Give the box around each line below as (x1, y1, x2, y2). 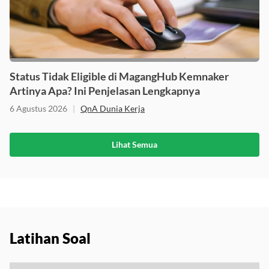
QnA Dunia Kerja (80, 103, 145, 113)
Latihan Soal (10, 229, 91, 247)
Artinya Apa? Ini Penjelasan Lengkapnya (10, 83, 200, 97)
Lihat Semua (112, 139, 157, 150)
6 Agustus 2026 (10, 103, 67, 113)
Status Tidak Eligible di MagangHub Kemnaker (10, 69, 229, 83)
